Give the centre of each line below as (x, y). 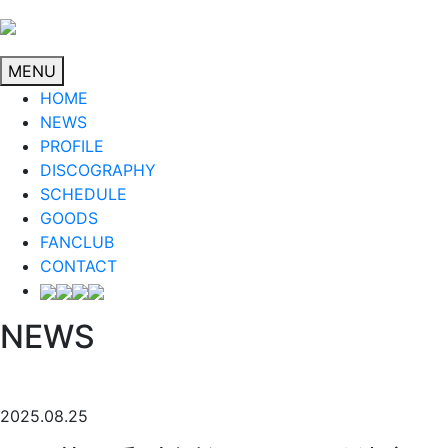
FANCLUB (77, 242)
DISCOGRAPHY (98, 170)
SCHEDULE (83, 194)
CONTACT (78, 266)
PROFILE (72, 146)
